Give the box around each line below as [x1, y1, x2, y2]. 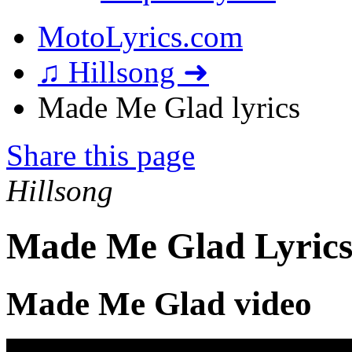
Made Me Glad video [6, 284, 312, 322]
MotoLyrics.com [38, 20, 243, 53]
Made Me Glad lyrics [38, 90, 300, 124]
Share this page [6, 138, 195, 172]
